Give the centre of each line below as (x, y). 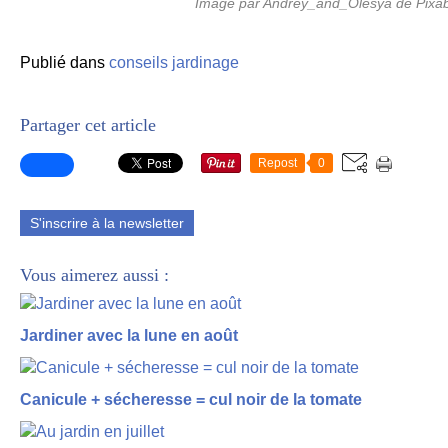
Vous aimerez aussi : (94, 275)
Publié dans (62, 62)
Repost (277, 163)
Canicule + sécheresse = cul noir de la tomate (191, 399)
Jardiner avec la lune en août (129, 335)
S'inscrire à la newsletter (107, 223)
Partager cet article (88, 125)
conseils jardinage (174, 62)
